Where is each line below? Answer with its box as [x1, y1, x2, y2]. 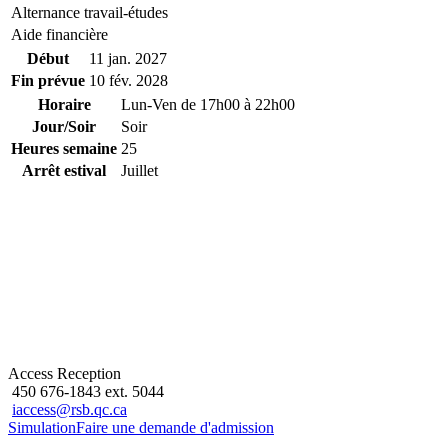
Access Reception [8, 364, 121, 382]
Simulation [8, 418, 76, 436]
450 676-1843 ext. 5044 [8, 382, 164, 400]
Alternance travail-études [11, 3, 168, 21]
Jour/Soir [32, 117, 96, 135]
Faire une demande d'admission [76, 418, 274, 436]
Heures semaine [11, 139, 117, 157]
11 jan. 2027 [89, 49, 167, 67]
